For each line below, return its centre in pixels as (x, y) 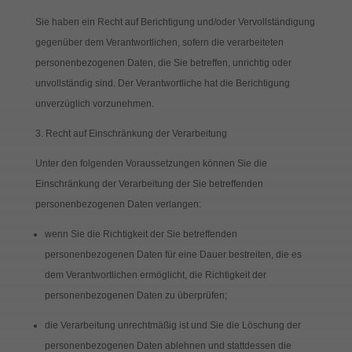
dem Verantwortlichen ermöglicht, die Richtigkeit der (155, 275)
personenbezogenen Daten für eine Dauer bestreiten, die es (173, 255)
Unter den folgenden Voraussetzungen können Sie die (151, 163)
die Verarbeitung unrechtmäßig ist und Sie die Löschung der (172, 325)
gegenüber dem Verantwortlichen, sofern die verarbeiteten (159, 42)
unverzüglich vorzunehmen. (94, 104)
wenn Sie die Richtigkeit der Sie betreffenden (141, 234)
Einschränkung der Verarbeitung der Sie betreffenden (149, 184)
